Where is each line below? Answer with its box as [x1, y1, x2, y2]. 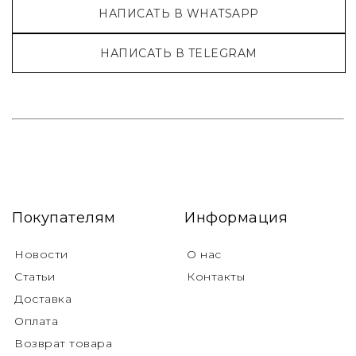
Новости [14, 247, 68, 262]
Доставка [14, 292, 72, 307]
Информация [184, 209, 288, 227]
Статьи [14, 269, 55, 284]
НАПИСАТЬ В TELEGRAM [100, 46, 257, 61]
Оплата [14, 314, 58, 329]
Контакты [187, 269, 245, 284]
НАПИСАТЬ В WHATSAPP [99, 6, 259, 21]
